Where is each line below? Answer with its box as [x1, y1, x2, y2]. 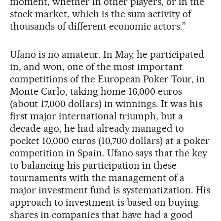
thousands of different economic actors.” [10, 20, 186, 33]
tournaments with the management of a [10, 172, 185, 184]
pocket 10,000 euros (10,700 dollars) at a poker [10, 135, 210, 147]
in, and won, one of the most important [10, 61, 183, 73]
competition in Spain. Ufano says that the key [10, 147, 208, 159]
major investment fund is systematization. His [10, 184, 211, 196]
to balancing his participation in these [10, 159, 177, 172]
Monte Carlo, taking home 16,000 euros [10, 85, 183, 98]
